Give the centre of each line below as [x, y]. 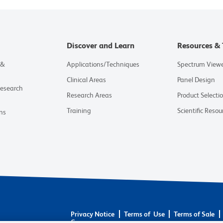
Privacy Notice [93, 214]
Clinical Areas [86, 80]
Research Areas [89, 95]
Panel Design [196, 80]
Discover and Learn [100, 46]
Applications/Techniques [103, 64]
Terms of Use [144, 214]
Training [79, 111]
